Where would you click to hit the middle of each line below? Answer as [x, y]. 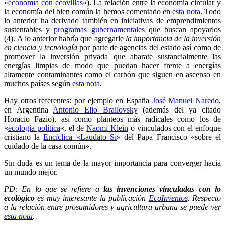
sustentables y [29, 29]
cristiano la [24, 137]
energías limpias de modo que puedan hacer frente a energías [113, 65]
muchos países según [38, 83]
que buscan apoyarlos [183, 29]
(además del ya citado [179, 109]
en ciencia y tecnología [41, 47]
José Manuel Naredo [186, 100]
